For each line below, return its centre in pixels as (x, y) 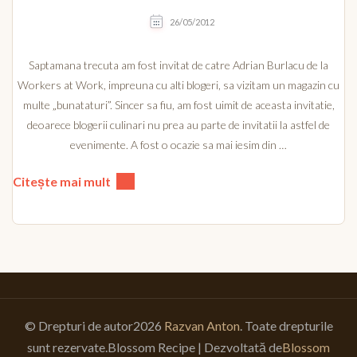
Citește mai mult (62, 181)
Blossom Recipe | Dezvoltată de (195, 347)
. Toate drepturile (286, 325)
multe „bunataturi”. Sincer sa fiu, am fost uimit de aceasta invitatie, (178, 104)
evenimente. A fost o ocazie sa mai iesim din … (178, 144)
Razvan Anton (202, 325)
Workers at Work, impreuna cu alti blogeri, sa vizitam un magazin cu (178, 84)
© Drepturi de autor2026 (94, 325)
